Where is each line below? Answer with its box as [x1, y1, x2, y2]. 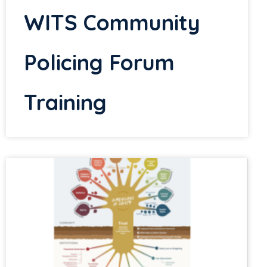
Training [24, 89, 107, 116]
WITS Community [24, 9, 200, 36]
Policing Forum [24, 49, 175, 76]
